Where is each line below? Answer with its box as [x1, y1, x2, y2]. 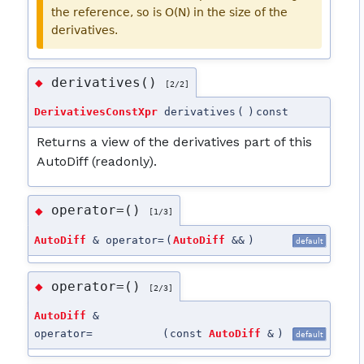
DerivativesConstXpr [34, 106, 158, 119]
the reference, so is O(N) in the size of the [51, 5, 288, 19]
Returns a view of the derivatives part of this [37, 134, 313, 150]
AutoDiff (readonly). [37, 154, 158, 170]
